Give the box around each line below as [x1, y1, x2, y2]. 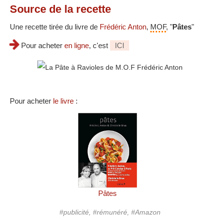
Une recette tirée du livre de [10, 23, 100, 31]
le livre [53, 97, 74, 106]
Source [10, 3, 46, 16]
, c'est [89, 41, 110, 50]
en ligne [64, 41, 89, 50]
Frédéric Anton [100, 23, 146, 31]
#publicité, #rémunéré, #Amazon [59, 208, 161, 217]
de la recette [46, 3, 111, 16]
